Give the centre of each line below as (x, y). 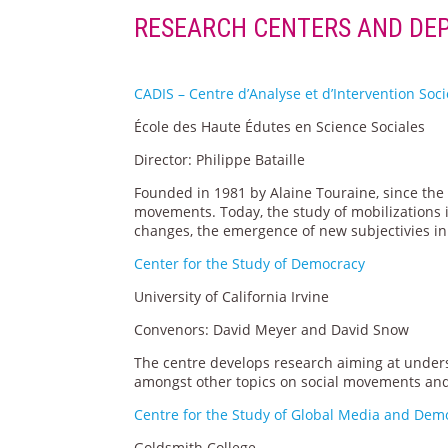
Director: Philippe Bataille (220, 159)
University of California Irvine (232, 296)
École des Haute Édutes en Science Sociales (280, 126)
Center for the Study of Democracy (250, 263)
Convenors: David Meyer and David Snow (272, 329)
